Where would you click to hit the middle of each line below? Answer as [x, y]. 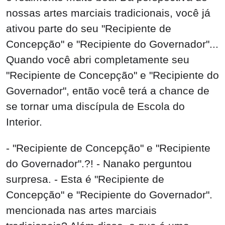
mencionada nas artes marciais [81, 210]
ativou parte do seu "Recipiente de [89, 29]
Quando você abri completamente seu [98, 60]
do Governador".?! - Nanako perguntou [99, 164]
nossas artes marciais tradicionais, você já [108, 13]
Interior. [24, 122]
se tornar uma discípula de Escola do [95, 106]
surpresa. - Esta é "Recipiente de [85, 179]
